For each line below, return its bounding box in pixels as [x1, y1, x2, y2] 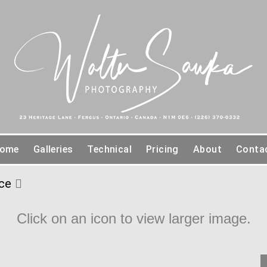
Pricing [146, 144, 179, 155]
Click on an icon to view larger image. [16, 210, 251, 226]
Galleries [33, 144, 73, 155]
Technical [87, 144, 132, 155]
